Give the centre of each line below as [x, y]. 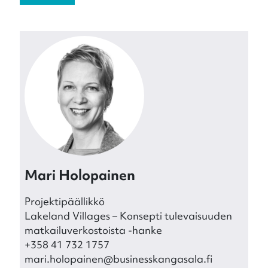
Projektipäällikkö [64, 201]
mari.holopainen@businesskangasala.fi [118, 259]
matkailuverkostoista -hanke [93, 230]
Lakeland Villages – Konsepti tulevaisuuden [128, 216]
